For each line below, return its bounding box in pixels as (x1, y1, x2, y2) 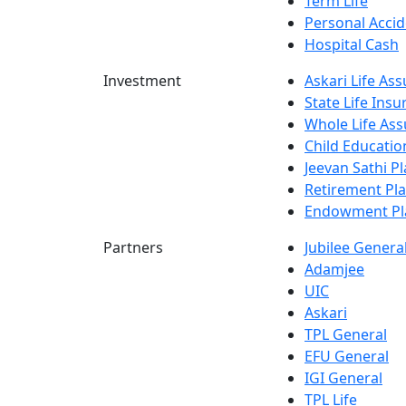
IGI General (304, 367, 382, 388)
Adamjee (304, 258, 364, 279)
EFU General (304, 345, 389, 366)
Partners (103, 237, 163, 257)
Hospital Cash (304, 34, 399, 54)
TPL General (304, 324, 387, 344)
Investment (103, 70, 181, 91)
